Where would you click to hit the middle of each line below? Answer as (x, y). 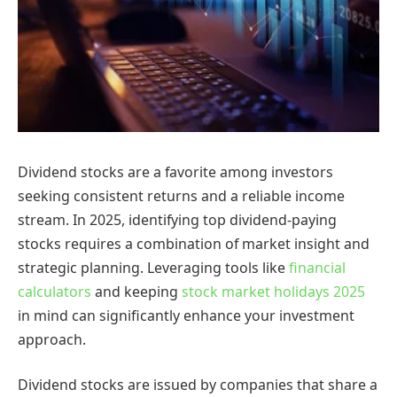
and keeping (136, 291)
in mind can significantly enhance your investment (186, 315)
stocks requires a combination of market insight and (194, 243)
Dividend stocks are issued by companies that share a (198, 385)
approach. (52, 339)
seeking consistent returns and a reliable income (181, 195)
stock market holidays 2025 (273, 291)
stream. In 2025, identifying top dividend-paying (177, 219)
